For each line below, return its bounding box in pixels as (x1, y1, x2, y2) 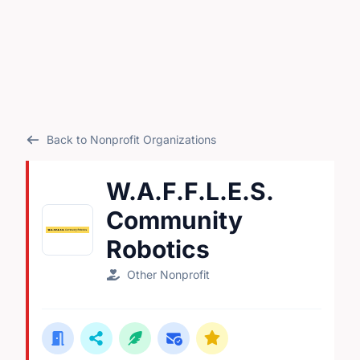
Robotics (106, 235, 210, 264)
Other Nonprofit (126, 268, 210, 281)
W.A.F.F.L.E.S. (106, 177, 273, 206)
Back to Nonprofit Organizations (46, 133, 216, 146)
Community (106, 206, 243, 235)
